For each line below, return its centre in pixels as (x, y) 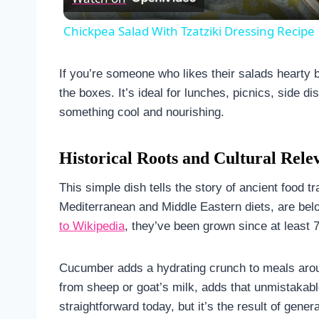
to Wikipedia (92, 226)
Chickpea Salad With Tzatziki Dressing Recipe (189, 31)
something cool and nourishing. (142, 112)
